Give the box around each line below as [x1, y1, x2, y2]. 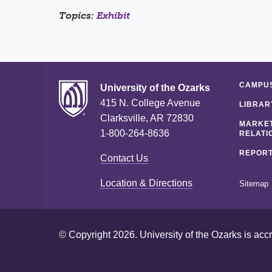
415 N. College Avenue [100, 97, 200, 108]
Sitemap [239, 178, 268, 188]
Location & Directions [100, 177, 192, 188]
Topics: [59, 9, 97, 21]
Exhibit [97, 9, 130, 21]
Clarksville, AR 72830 [100, 112, 194, 123]
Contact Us [100, 152, 148, 163]
